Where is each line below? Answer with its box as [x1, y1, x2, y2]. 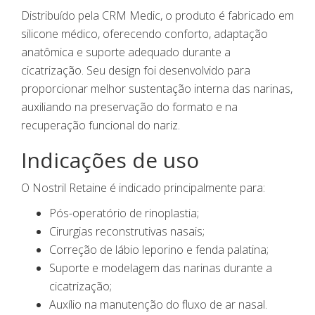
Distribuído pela [21, 8, 102, 24]
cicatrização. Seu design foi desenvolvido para [21, 63, 250, 79]
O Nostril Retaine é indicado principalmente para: [21, 180, 265, 196]
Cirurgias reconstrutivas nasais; [49, 224, 205, 240]
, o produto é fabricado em [160, 8, 294, 24]
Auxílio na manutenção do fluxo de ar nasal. [49, 297, 267, 313]
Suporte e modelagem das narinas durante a [49, 260, 272, 276]
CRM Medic [102, 8, 160, 24]
